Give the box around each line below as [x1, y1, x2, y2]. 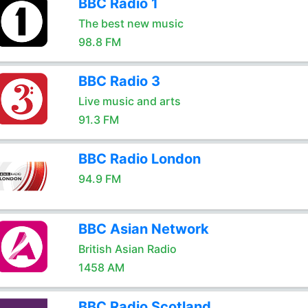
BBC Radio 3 [78, 73, 160, 89]
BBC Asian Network [78, 221, 209, 237]
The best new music [78, 16, 184, 30]
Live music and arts [78, 94, 181, 108]
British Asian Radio [78, 242, 177, 256]
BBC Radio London [78, 151, 201, 167]
